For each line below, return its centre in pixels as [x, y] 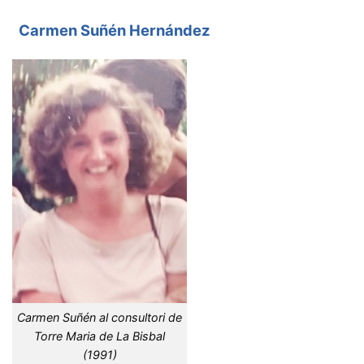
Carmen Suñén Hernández [115, 30]
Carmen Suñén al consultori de [100, 317]
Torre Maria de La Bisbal [100, 336]
